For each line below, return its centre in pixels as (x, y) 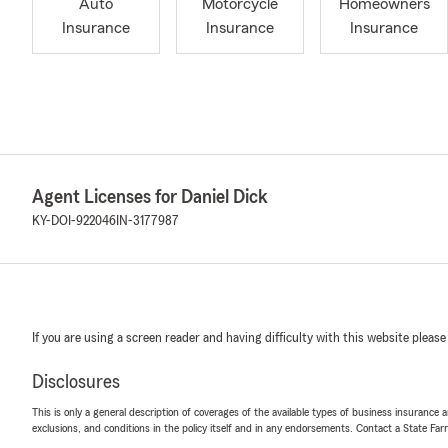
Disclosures (76, 382)
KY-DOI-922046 (74, 221)
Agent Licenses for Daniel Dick (150, 197)
